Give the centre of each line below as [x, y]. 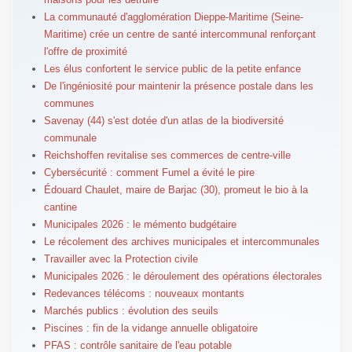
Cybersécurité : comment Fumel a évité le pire [149, 172]
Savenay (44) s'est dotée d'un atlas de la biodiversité [163, 120]
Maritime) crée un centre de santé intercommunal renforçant [180, 34]
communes [69, 103]
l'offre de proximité [85, 51]
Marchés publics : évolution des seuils [131, 310]
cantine [60, 207]
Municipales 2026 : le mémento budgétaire [140, 224]
